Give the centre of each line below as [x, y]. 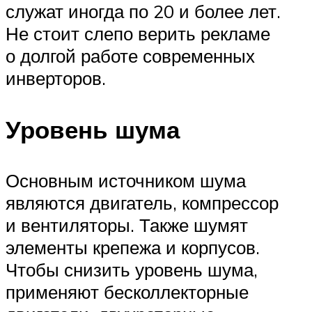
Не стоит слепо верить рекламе [138, 34]
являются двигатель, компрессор [142, 202]
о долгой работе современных [130, 56]
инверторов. [56, 78]
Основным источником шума [126, 180]
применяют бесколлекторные [127, 291]
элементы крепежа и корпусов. [133, 247]
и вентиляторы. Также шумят [127, 225]
